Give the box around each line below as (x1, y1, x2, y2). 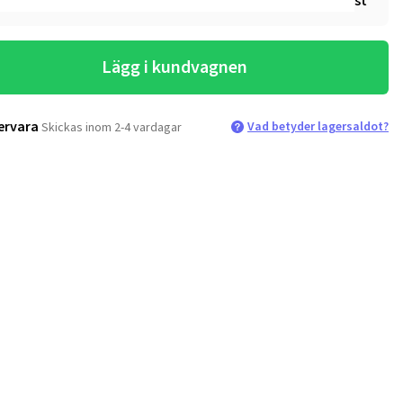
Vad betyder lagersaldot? (247, 118, 389, 135)
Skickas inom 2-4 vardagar (41, 119, 183, 136)
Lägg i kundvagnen (101, 55, 247, 79)
